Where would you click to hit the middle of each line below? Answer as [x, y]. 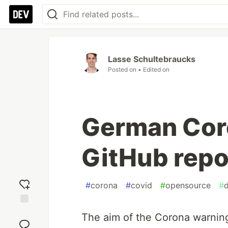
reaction [24, 220]
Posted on [123, 69]
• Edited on [154, 69]
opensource [188, 185]
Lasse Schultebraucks [152, 59]
